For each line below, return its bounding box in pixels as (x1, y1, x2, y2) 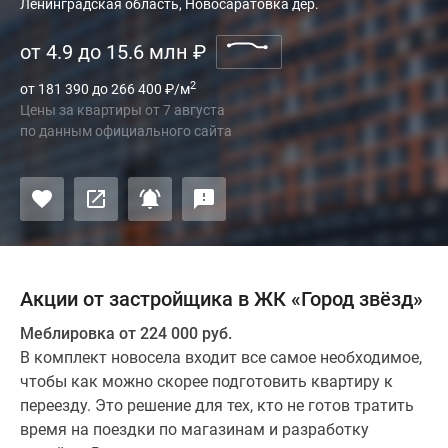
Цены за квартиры (20, 102, 145, 118)
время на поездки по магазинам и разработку (20, 420, 369, 439)
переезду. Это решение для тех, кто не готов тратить (20, 396, 414, 415)
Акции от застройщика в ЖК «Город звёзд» (20, 287, 423, 311)
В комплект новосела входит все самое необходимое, (20, 348, 422, 367)
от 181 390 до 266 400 (20, 81, 165, 97)
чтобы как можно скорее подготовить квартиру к (20, 372, 393, 391)
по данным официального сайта (20, 123, 232, 139)
